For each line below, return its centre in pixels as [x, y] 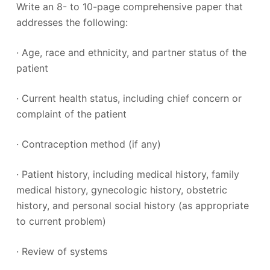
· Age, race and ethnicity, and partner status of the [131, 52]
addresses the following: [72, 22]
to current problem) [61, 221]
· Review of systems [61, 251]
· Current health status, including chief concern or [129, 98]
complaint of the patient [71, 114]
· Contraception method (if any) [88, 144]
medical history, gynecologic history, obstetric [121, 190]
